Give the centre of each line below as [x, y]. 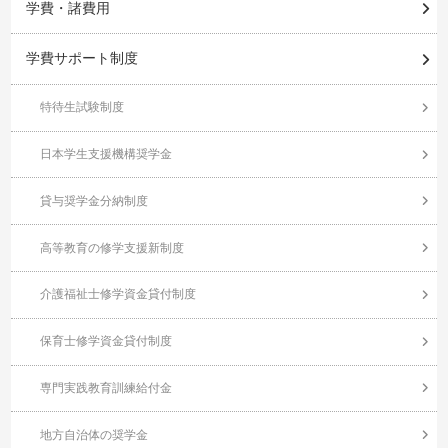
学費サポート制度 [81, 58]
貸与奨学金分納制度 [93, 200]
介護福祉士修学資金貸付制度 [117, 294]
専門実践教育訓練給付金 [105, 387]
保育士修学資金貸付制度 [105, 341]
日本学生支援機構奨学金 [105, 154]
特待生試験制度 [81, 107]
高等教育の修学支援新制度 [111, 247]
